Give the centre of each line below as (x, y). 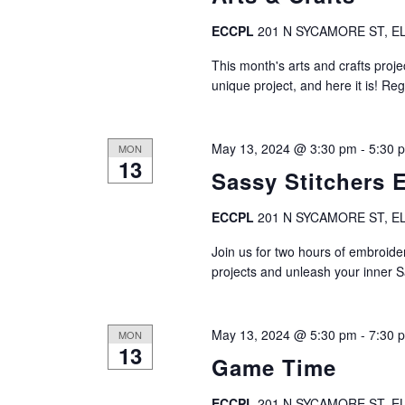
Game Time (273, 367)
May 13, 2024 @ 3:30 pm (284, 148)
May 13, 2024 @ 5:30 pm (284, 334)
